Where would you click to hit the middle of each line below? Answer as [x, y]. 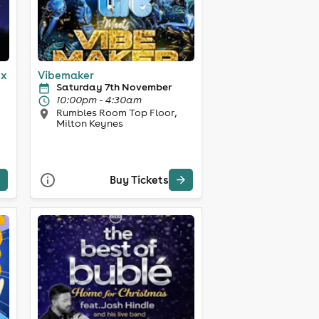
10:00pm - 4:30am [99, 99]
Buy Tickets [139, 180]
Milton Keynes [89, 123]
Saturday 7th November [114, 87]
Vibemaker [66, 75]
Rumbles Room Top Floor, [116, 112]
